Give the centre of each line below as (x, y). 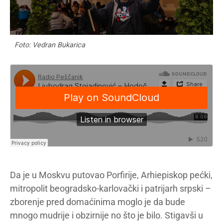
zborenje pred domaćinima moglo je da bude (98, 202)
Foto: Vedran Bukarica (50, 45)
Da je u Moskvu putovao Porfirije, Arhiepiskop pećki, (111, 175)
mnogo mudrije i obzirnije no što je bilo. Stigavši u (107, 215)
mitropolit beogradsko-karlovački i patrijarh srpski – (111, 188)
